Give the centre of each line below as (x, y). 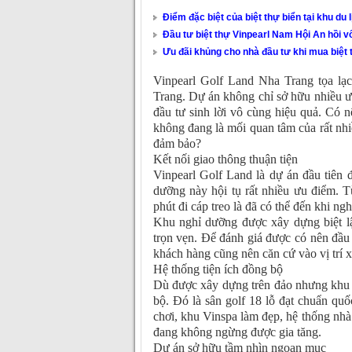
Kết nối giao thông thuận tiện (225, 159)
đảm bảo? (177, 144)
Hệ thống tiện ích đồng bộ (218, 269)
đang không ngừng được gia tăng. (237, 332)
